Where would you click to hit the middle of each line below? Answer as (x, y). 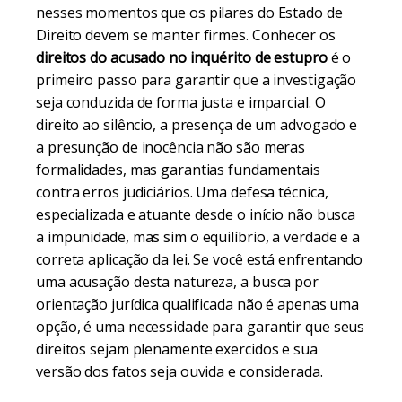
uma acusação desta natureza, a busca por (177, 282)
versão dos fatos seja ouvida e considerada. (179, 371)
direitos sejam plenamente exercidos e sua (177, 349)
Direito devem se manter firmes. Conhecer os (186, 35)
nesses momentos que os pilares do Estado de (189, 13)
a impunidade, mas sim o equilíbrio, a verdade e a (198, 237)
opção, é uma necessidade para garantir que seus (201, 327)
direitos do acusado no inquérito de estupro (182, 57)
